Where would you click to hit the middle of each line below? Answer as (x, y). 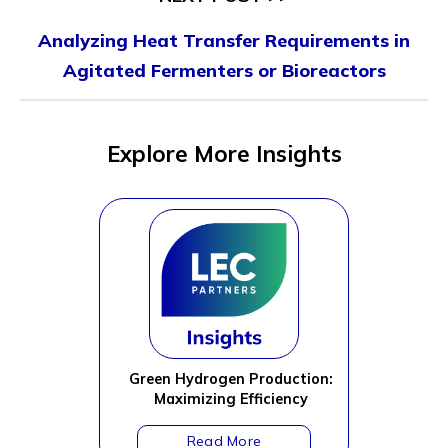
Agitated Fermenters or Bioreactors (224, 70)
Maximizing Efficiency (231, 399)
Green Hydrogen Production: (231, 379)
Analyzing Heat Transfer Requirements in (224, 40)
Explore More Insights (224, 153)
